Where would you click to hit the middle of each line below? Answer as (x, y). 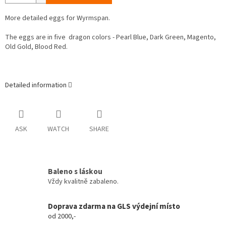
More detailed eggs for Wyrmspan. (58, 18)
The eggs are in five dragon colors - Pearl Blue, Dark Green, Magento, (110, 38)
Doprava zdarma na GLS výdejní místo (114, 206)
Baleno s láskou (75, 171)
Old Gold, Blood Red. (36, 47)
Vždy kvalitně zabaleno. (83, 181)
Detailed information (36, 86)
